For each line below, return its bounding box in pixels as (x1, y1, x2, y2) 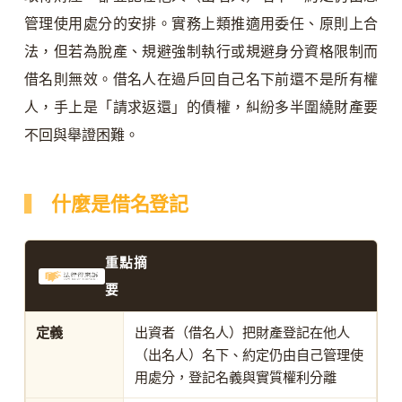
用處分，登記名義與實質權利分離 (135, 370, 337, 386)
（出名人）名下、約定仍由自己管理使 (135, 347, 364, 363)
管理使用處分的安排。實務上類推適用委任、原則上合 (23, 15, 379, 31)
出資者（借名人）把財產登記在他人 (135, 325, 351, 341)
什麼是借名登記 (51, 192, 188, 215)
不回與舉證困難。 (23, 127, 139, 143)
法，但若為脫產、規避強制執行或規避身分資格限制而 (23, 43, 379, 59)
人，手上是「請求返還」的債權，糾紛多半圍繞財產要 (23, 99, 379, 115)
